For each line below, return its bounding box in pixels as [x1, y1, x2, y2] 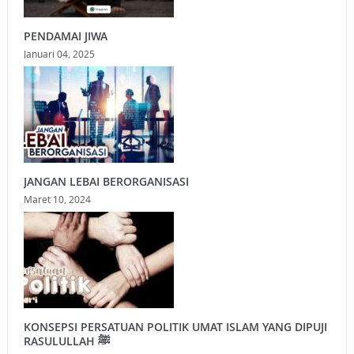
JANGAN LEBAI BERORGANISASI [23, 174, 189, 190]
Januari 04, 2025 [23, 47, 95, 61]
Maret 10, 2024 [23, 193, 91, 206]
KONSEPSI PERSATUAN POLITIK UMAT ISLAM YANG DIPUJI [23, 319, 327, 335]
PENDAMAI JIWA [23, 28, 107, 44]
